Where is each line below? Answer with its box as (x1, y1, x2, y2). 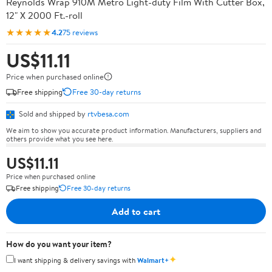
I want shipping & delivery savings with (14, 254, 137, 265)
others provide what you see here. (6, 133, 113, 144)
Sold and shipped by (17, 108, 87, 119)
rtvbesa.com (87, 108, 129, 119)
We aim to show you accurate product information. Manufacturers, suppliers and (6, 124, 262, 135)
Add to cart (112, 204, 160, 218)
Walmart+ (137, 254, 169, 265)
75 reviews (63, 26, 98, 38)
